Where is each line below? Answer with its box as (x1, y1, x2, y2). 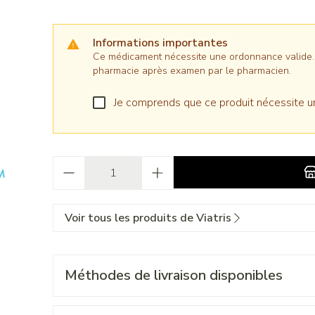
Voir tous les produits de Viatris (64, 210, 231, 226)
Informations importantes (92, 35, 228, 51)
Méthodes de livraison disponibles (64, 266, 283, 285)
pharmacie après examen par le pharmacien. (92, 64, 291, 77)
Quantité (51, 155, 94, 171)
